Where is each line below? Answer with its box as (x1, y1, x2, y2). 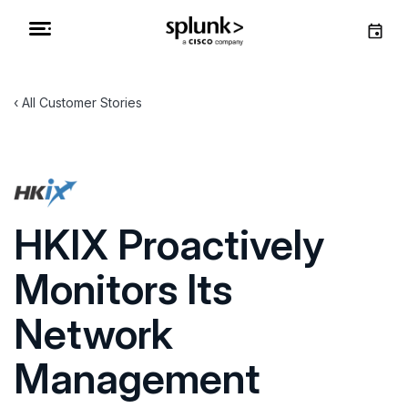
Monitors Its (14, 264, 232, 314)
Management (14, 353, 260, 403)
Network (14, 309, 173, 359)
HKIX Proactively (14, 219, 324, 270)
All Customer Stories (22, 95, 142, 110)
